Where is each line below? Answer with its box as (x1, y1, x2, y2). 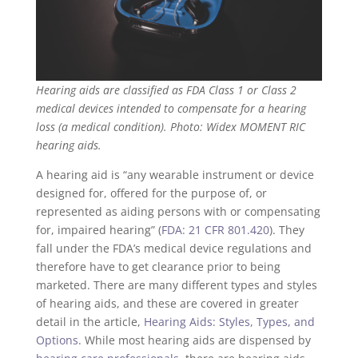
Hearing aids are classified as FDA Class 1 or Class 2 (35, 82, 296, 97)
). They (268, 221, 304, 237)
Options (35, 332, 78, 348)
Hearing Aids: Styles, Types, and (143, 313, 315, 329)
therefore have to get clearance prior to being (35, 258, 280, 274)
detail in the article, (35, 313, 144, 329)
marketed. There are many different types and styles (35, 276, 317, 292)
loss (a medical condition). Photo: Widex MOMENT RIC (35, 118, 305, 134)
